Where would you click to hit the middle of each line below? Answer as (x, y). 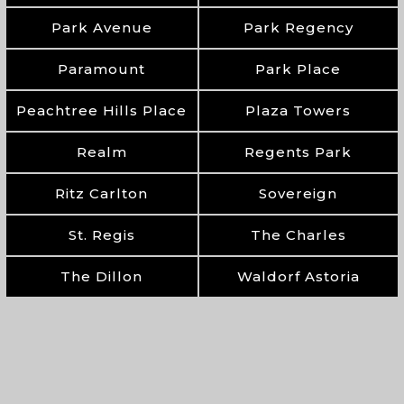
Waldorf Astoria (298, 276)
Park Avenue (101, 28)
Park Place (298, 69)
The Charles (298, 235)
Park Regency (298, 28)
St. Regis (101, 235)
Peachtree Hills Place (102, 110)
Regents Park (298, 152)
